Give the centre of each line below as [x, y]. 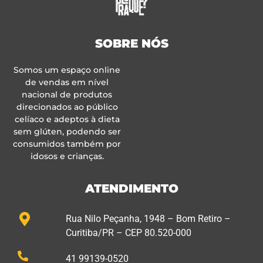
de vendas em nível [67, 82]
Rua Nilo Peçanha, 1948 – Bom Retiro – [148, 219]
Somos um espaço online [67, 70]
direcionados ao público [67, 107]
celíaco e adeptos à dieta [67, 119]
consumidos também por [67, 144]
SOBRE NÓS [131, 44]
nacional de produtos [67, 95]
